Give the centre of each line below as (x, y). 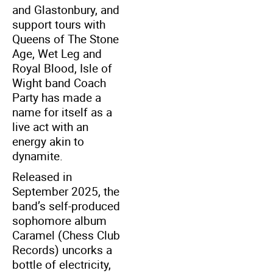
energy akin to (48, 141)
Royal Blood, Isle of (62, 68)
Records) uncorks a (62, 250)
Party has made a (57, 97)
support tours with (59, 24)
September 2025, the (66, 191)
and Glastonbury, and (66, 9)
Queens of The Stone (66, 39)
